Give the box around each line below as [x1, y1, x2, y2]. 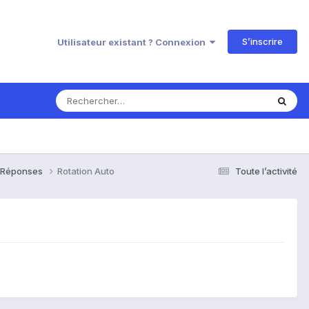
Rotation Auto [57, 165, 114, 177]
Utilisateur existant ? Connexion [57, 36, 210, 48]
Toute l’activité [235, 165, 297, 177]
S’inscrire [242, 35, 283, 47]
